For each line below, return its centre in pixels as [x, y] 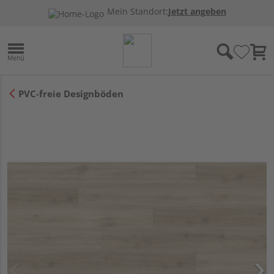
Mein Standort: [137, 12]
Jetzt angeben [197, 12]
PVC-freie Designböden [71, 93]
